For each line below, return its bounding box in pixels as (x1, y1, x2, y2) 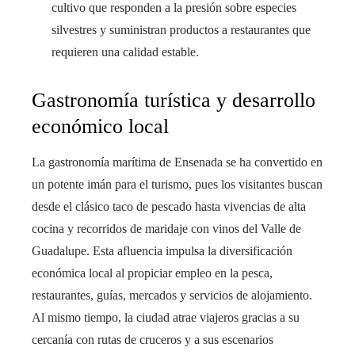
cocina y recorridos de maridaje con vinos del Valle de (32, 222, 301, 236)
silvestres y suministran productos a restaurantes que (52, 23, 311, 37)
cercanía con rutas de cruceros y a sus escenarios (32, 333, 273, 347)
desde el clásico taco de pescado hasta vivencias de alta (32, 200, 306, 214)
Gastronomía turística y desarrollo (32, 89, 315, 113)
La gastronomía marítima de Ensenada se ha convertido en (32, 155, 323, 170)
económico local (32, 115, 169, 139)
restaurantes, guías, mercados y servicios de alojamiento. (32, 288, 312, 303)
